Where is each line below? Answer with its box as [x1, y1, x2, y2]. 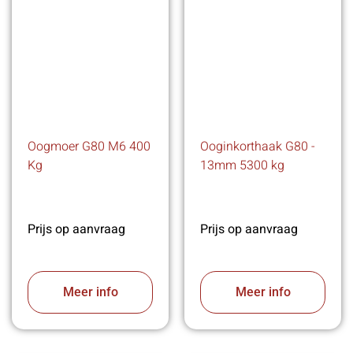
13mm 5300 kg [200, 156, 284, 176]
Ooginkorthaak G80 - [200, 137, 315, 157]
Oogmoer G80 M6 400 [28, 137, 150, 157]
